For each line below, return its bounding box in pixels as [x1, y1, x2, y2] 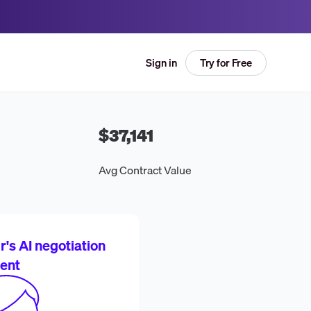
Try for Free [199, 53, 252, 71]
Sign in [145, 54, 177, 71]
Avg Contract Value [99, 160, 192, 179]
